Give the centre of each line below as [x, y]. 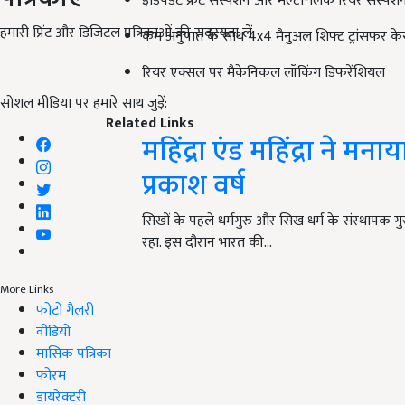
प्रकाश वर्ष [193, 186]
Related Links [150, 124]
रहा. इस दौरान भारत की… [207, 243]
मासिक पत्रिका [74, 353]
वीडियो [53, 332]
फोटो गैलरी [65, 310]
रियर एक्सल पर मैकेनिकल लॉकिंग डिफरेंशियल [264, 73]
